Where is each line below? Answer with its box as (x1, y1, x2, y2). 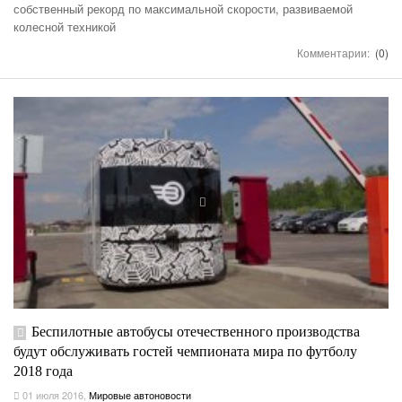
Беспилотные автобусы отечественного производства (31, 323, 360, 339)
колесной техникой (13, 18, 116, 36)
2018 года (13, 363, 73, 379)
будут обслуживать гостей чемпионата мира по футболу (13, 343, 357, 359)
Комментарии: (297, 45, 372, 61)
